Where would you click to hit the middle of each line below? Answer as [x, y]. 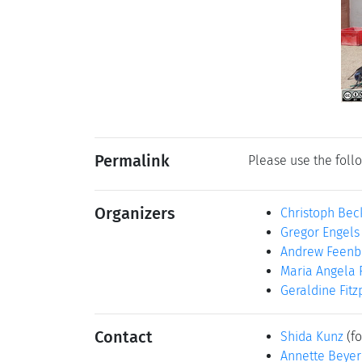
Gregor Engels [320, 232]
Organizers [135, 213]
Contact [124, 337]
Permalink [132, 161]
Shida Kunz [312, 337]
